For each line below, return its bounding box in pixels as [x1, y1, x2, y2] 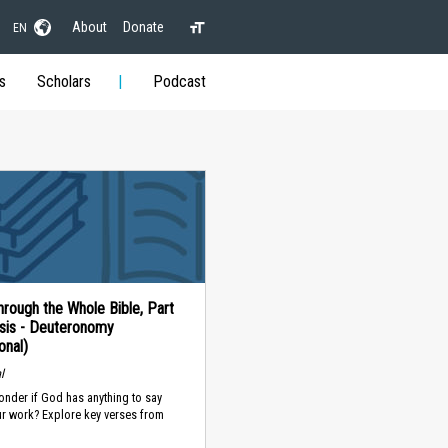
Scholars [36, 72, 91, 91]
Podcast [152, 72, 206, 91]
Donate [122, 18, 164, 35]
